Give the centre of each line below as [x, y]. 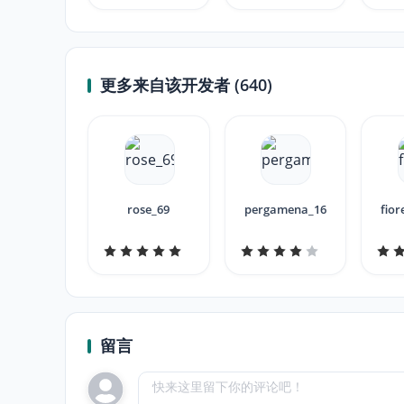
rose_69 [149, 209]
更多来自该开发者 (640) [186, 85]
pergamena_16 [285, 209]
